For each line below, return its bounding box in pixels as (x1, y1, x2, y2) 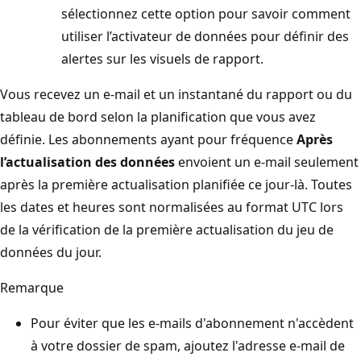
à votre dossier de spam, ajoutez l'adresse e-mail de (31, 336, 345, 355)
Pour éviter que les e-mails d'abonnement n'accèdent (31, 313, 354, 332)
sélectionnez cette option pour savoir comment (61, 4, 351, 23)
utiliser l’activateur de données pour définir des (61, 27, 349, 45)
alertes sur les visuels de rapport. (61, 49, 263, 68)
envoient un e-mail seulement (175, 152, 359, 171)
